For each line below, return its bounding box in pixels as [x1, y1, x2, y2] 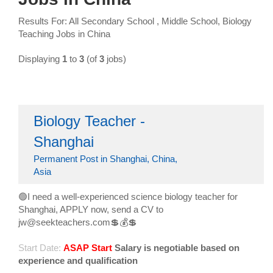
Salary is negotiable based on [115, 243, 239, 253]
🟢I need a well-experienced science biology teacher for [18, 191, 238, 202]
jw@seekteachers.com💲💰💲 [18, 217, 137, 228]
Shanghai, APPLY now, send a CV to [18, 204, 163, 215]
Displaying [18, 54, 62, 65]
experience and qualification [18, 255, 138, 266]
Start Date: [18, 243, 61, 253]
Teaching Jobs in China [18, 29, 110, 40]
